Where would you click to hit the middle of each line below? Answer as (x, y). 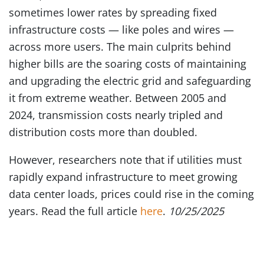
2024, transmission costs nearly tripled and (116, 115)
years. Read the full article (75, 211)
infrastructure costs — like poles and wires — (121, 29)
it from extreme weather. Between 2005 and (118, 98)
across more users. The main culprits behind (120, 47)
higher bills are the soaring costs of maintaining (128, 64)
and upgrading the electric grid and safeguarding (130, 81)
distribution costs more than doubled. (103, 132)
